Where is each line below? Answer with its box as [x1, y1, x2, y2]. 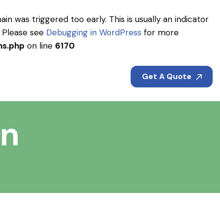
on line [25, 40, 55, 51]
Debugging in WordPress [46, 27, 141, 38]
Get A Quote [141, 71, 193, 82]
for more [141, 27, 179, 38]
